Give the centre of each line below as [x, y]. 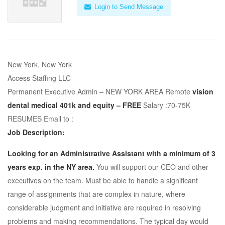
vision [203, 91]
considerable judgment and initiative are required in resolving [104, 207]
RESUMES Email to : [40, 119]
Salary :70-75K [167, 105]
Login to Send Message [128, 7]
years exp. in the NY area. [52, 167]
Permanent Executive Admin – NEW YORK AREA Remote [100, 91]
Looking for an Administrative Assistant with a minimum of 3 [111, 153]
